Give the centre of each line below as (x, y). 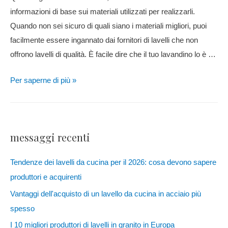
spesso (22, 208)
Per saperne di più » (43, 80)
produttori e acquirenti (46, 177)
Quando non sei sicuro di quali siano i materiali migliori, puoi (108, 26)
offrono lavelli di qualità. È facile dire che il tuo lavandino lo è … (113, 54)
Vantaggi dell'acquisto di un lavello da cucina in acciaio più (106, 194)
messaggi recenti (50, 137)
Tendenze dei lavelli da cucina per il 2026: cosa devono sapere (113, 162)
